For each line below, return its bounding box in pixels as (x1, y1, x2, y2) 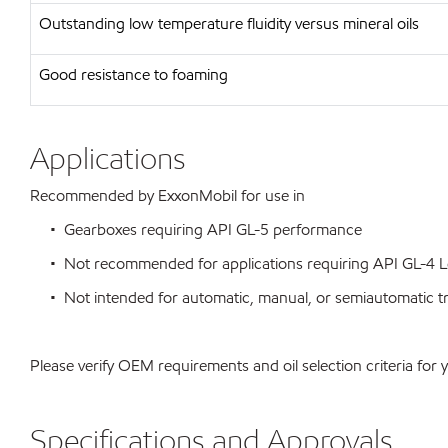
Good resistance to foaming (39, 64, 228, 85)
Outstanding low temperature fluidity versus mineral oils (39, 13, 419, 34)
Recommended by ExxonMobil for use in (30, 185, 305, 206)
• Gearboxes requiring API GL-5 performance (30, 219, 362, 240)
